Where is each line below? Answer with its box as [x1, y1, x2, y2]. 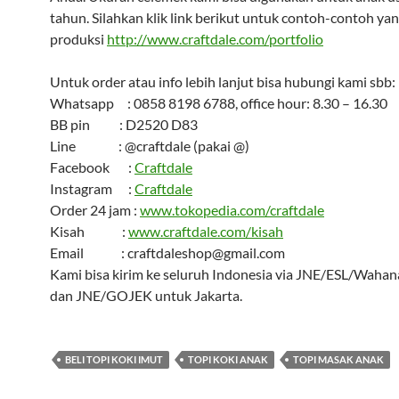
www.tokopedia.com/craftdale [140, 201, 324, 218]
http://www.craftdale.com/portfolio [107, 30, 323, 47]
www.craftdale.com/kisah [128, 223, 283, 240]
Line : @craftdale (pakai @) [50, 137, 249, 154]
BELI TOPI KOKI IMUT [65, 354, 163, 365]
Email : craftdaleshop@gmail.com [50, 244, 285, 261]
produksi [50, 30, 107, 47]
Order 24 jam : [50, 201, 140, 218]
